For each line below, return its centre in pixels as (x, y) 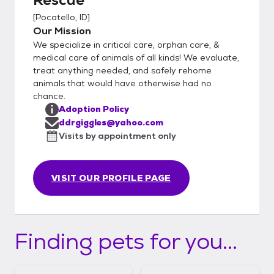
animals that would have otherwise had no (122, 83)
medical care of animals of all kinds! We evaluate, (136, 57)
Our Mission (62, 31)
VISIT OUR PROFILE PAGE (111, 178)
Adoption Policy (94, 109)
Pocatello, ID (61, 17)
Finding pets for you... (126, 241)
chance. (49, 96)
